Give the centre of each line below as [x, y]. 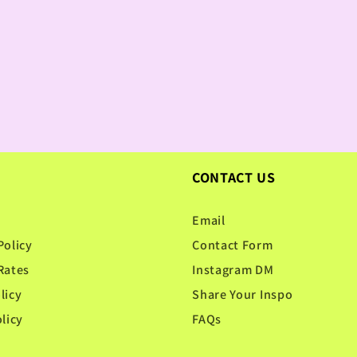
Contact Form [233, 245]
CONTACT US [234, 178]
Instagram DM [233, 269]
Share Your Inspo [243, 294]
